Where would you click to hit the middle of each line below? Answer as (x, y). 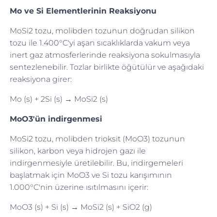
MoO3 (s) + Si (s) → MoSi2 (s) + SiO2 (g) (81, 207)
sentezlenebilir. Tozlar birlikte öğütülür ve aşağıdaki (107, 67)
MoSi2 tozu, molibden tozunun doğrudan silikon (102, 31)
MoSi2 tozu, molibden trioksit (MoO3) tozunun (97, 139)
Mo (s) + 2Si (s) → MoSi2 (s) (59, 99)
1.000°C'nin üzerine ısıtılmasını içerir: (79, 187)
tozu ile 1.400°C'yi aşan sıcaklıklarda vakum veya (100, 43)
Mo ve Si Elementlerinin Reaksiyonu (83, 11)
